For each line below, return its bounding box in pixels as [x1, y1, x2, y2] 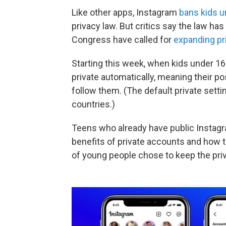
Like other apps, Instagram [72, 7, 179, 18]
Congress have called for [72, 34, 174, 45]
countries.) [72, 99, 115, 109]
